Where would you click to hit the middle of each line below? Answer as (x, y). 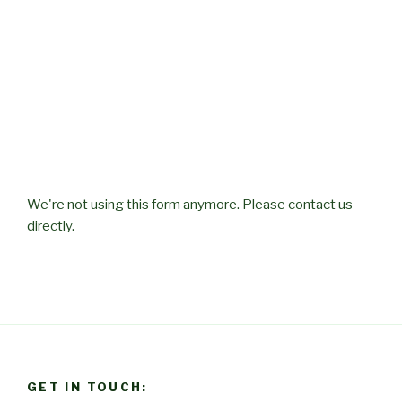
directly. (51, 226)
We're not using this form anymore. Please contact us (190, 204)
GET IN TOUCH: (87, 387)
